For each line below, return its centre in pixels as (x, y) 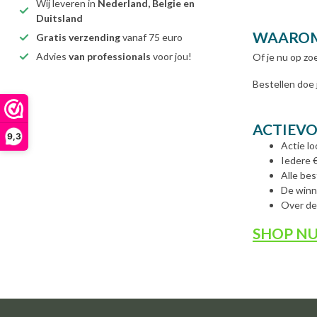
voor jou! (171, 56)
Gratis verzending (78, 37)
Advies (52, 56)
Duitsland (59, 18)
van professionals (110, 56)
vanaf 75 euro (151, 37)
